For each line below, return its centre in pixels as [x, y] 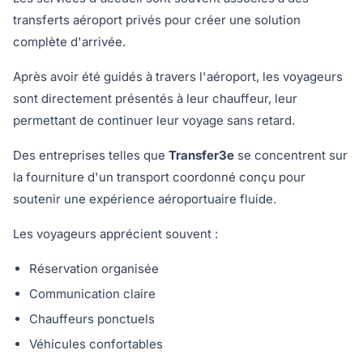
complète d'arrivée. [69, 42]
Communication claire [92, 294]
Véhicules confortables [96, 344]
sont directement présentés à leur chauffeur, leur [155, 98]
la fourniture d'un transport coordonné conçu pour [159, 177]
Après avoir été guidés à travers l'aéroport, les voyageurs [178, 77]
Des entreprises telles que [91, 155]
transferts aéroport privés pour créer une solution [157, 20]
